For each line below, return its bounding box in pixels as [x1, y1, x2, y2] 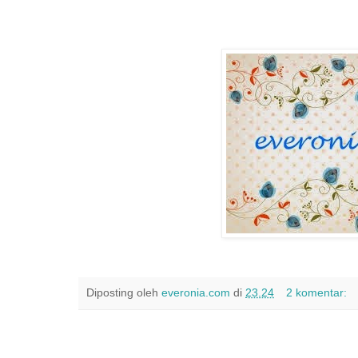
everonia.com [161, 285, 230, 299]
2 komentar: [285, 285, 350, 299]
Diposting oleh [86, 285, 161, 299]
